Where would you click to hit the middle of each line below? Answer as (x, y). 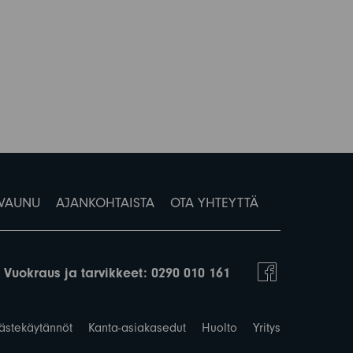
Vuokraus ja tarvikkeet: (78, 273)
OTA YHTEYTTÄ (214, 203)
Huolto (219, 328)
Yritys (267, 328)
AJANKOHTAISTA (105, 203)
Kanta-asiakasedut (137, 328)
